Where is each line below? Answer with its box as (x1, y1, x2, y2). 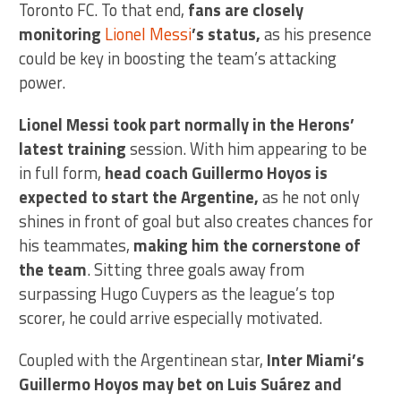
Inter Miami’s (267, 346, 365, 372)
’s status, (192, 21, 261, 47)
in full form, (19, 159, 102, 185)
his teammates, (19, 232, 134, 258)
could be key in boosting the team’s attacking (19, 45, 337, 71)
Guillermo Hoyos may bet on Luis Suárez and (19, 371, 343, 397)
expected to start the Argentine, (19, 183, 263, 209)
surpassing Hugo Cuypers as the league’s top (19, 280, 336, 306)
